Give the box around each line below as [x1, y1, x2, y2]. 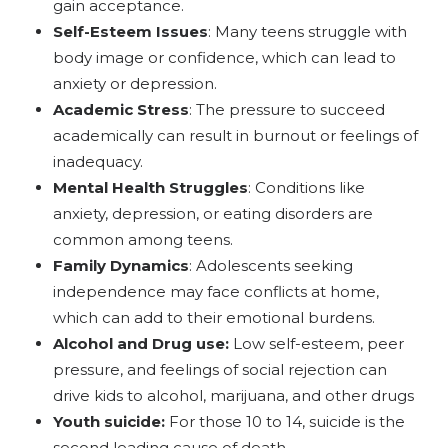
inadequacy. [52, 152, 143, 172]
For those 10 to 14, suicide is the [164, 412, 409, 432]
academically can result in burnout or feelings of [52, 126, 418, 146]
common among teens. [52, 230, 233, 250]
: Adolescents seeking [188, 256, 353, 276]
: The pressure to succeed [188, 100, 385, 120]
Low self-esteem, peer [228, 334, 404, 354]
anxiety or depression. [52, 74, 217, 94]
